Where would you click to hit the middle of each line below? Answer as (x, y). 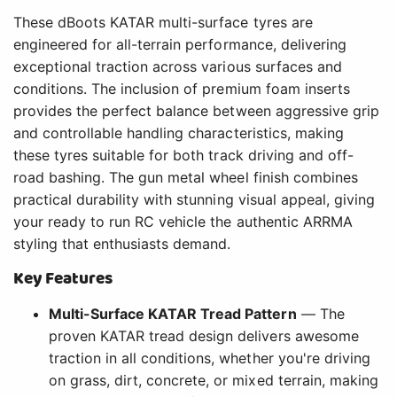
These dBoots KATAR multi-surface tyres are (163, 23)
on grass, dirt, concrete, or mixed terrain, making (214, 381)
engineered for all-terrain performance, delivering (180, 45)
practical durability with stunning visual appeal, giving (194, 200)
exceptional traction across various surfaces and (178, 67)
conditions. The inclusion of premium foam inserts (182, 89)
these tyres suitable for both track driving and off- (183, 156)
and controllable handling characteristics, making (179, 133)
